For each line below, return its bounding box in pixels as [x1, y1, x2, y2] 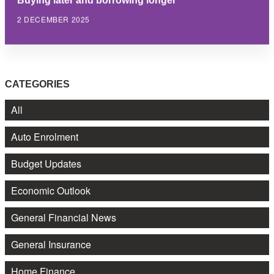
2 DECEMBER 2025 [17, 13, 90, 24]
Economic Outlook [11, 183, 91, 198]
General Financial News [11, 210, 116, 224]
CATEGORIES [5, 78, 70, 89]
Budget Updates [11, 156, 81, 171]
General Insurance [11, 237, 91, 251]
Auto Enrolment [11, 129, 78, 144]
